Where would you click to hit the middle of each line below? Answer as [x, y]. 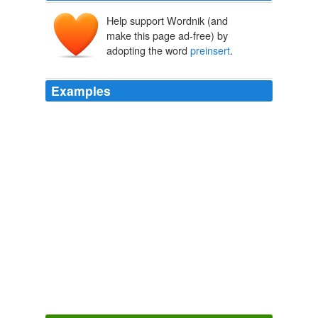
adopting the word [148, 50]
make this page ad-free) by [167, 35]
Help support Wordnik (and [167, 21]
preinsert [210, 50]
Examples [81, 91]
